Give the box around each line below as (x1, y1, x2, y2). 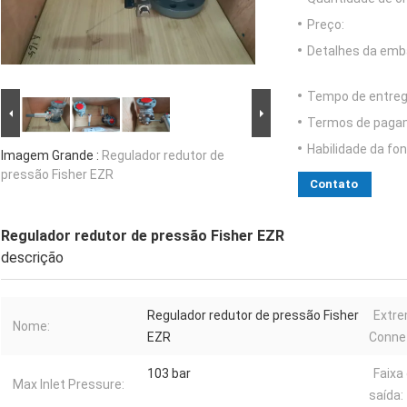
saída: (369, 388, 403, 403)
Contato (310, 177, 358, 192)
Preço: (307, 17, 344, 33)
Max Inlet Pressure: (13, 377, 124, 392)
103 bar (147, 366, 191, 382)
